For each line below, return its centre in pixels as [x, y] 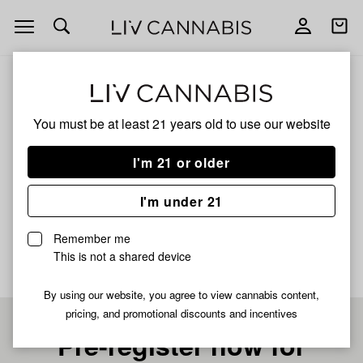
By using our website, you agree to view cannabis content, [181, 295]
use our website [285, 124]
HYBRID [44, 194]
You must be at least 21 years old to [136, 124]
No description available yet [85, 224]
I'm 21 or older [181, 162]
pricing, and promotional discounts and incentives [181, 314]
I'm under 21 [181, 201]
